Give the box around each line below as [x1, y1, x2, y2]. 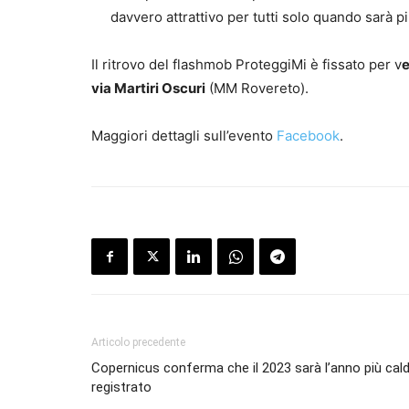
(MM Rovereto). [205, 79, 309, 98]
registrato [91, 379, 152, 396]
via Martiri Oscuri [91, 79, 205, 98]
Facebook [277, 127, 340, 145]
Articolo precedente [91, 336, 185, 350]
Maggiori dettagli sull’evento [91, 127, 277, 145]
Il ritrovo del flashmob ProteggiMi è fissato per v [91, 56, 402, 74]
